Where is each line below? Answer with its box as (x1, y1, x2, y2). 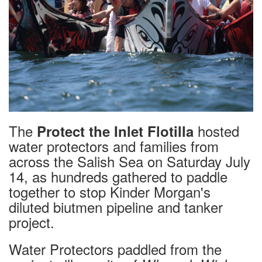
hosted (198, 120, 239, 141)
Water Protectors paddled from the (9, 238, 222, 259)
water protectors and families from (9, 135, 219, 156)
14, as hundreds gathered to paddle (9, 166, 227, 187)
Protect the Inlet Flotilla (33, 120, 198, 141)
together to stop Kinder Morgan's (9, 181, 211, 202)
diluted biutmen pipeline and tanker (9, 196, 223, 217)
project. (9, 211, 54, 232)
